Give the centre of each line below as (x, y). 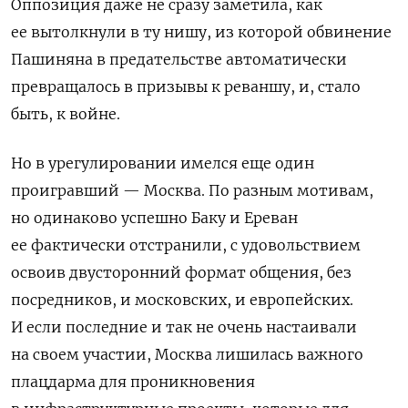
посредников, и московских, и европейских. (182, 299)
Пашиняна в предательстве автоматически (179, 59)
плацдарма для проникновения (133, 381)
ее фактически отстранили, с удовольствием (186, 245)
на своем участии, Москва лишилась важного (187, 354)
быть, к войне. (66, 113)
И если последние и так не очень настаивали (184, 326)
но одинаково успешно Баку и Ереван (154, 217)
